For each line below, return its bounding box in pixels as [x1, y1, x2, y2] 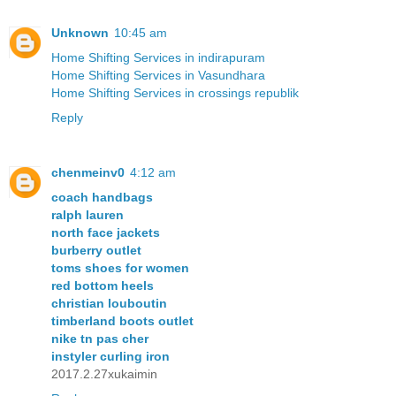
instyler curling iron [51, 348, 170, 363]
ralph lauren [51, 207, 124, 222]
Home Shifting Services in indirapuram [51, 49, 265, 65]
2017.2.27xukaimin [51, 366, 157, 381]
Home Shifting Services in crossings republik [51, 85, 299, 100]
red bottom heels [51, 278, 154, 293]
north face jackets [51, 225, 160, 240]
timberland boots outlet [51, 313, 194, 328]
